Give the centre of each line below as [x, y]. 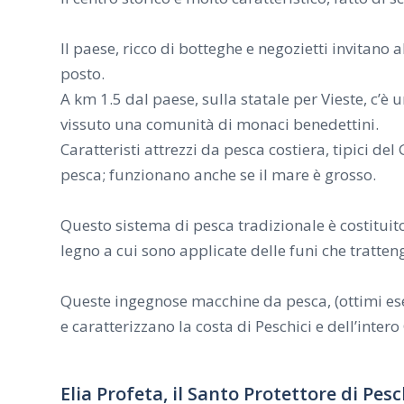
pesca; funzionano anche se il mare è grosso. [218, 175]
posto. [83, 74]
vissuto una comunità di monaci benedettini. [220, 124]
